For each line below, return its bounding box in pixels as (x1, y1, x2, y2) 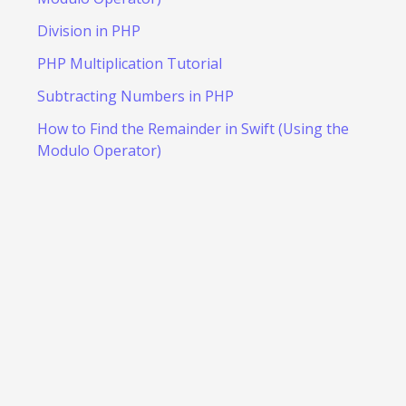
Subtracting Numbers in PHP (36, 85, 234, 106)
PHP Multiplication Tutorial (36, 53, 222, 73)
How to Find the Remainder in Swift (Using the (36, 118, 349, 139)
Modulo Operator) (36, 140, 161, 160)
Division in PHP (36, 20, 140, 41)
